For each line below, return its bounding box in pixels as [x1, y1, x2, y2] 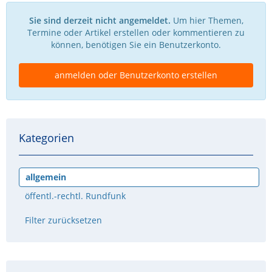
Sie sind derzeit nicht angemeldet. [29, 15, 171, 26]
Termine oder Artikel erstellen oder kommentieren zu [27, 27, 245, 38]
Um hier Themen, [170, 15, 243, 26]
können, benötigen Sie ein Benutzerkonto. [51, 39, 221, 50]
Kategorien [19, 131, 74, 145]
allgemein [25, 171, 66, 183]
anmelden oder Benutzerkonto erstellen [55, 69, 217, 81]
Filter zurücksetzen [25, 214, 102, 226]
